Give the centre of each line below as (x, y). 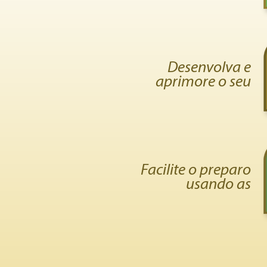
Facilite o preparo (196, 171)
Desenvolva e (209, 68)
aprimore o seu (203, 83)
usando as (218, 185)
